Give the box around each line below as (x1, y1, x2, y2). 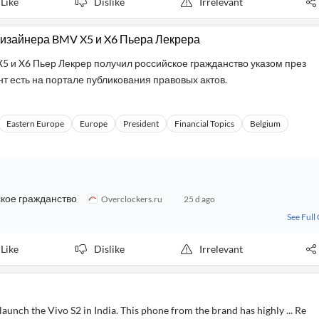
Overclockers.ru (101, 193, 162, 204)
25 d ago (184, 193, 215, 204)
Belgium (250, 118, 281, 129)
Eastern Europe (6, 118, 64, 129)
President (123, 118, 159, 129)
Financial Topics (174, 118, 234, 129)
